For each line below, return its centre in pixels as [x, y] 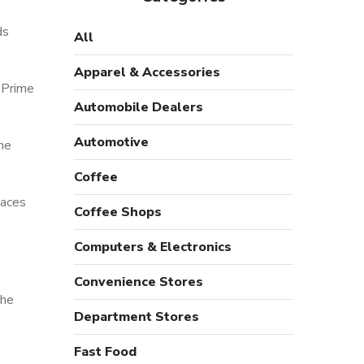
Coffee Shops [118, 212]
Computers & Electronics [153, 247]
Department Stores [136, 317]
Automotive [111, 142]
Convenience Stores [139, 282]
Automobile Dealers [139, 107]
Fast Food [105, 352]
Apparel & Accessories [147, 72]
